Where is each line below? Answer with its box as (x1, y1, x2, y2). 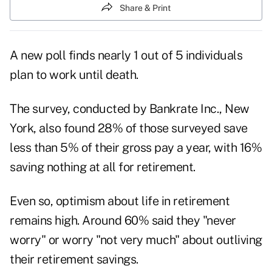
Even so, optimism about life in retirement (10, 194, 229, 209)
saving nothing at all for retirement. (10, 160, 195, 175)
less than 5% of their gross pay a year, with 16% (10, 140, 262, 155)
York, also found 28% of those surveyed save (10, 121, 248, 136)
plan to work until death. (10, 67, 138, 83)
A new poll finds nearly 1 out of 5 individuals (10, 48, 242, 63)
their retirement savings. (10, 252, 138, 267)
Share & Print (120, 2, 171, 13)
